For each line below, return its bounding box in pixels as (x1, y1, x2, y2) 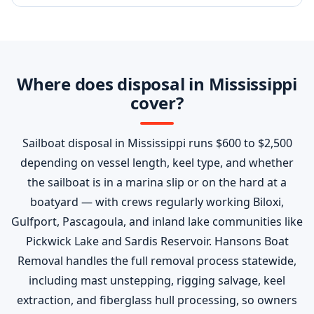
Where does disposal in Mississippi (17, 72, 297, 95)
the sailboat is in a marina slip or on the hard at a (27, 175, 287, 190)
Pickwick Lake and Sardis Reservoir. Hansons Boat (25, 233, 289, 249)
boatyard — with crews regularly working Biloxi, (30, 194, 284, 210)
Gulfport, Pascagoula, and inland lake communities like (11, 214, 303, 229)
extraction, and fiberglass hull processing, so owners (17, 292, 297, 308)
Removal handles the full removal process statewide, (18, 253, 296, 268)
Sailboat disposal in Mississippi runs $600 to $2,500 (22, 135, 292, 151)
